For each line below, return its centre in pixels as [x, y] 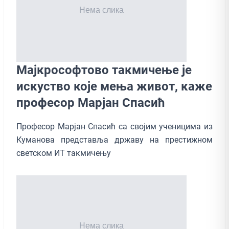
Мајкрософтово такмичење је [104, 70]
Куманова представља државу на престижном [114, 140]
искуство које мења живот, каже [114, 86]
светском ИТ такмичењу [66, 153]
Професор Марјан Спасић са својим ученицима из [114, 126]
